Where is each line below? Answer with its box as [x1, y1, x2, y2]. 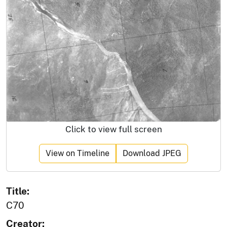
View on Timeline [46, 148, 109, 159]
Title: [6, 185, 29, 197]
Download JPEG [123, 148, 181, 159]
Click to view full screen [65, 124, 162, 135]
